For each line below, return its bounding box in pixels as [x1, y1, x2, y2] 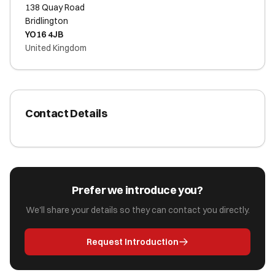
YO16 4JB [25, 29, 63, 40]
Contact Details [25, 106, 107, 120]
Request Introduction [87, 236, 179, 247]
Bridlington [25, 15, 68, 26]
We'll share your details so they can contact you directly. [25, 204, 250, 215]
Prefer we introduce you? [72, 183, 203, 197]
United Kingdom [25, 42, 87, 53]
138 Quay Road [25, 2, 85, 13]
